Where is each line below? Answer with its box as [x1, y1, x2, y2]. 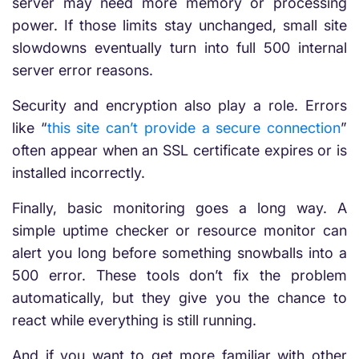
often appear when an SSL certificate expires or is [12, 142, 347, 159]
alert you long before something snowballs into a [12, 244, 347, 261]
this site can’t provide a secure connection [46, 119, 341, 136]
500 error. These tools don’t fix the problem [12, 267, 347, 284]
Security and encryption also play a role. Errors [12, 97, 347, 114]
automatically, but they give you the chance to [12, 289, 347, 306]
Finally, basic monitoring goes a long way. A [12, 200, 347, 216]
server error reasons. [12, 62, 153, 79]
